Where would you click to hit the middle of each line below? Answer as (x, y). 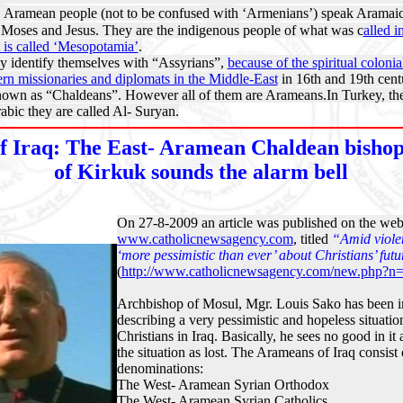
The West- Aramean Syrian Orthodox (223, 385)
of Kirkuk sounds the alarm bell (201, 172)
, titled (312, 239)
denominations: (163, 368)
